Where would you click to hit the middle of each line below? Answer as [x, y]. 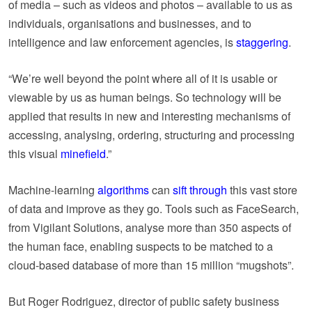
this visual [34, 153]
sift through [200, 189]
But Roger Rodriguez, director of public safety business [144, 301]
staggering [262, 42]
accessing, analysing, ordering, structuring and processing [151, 134]
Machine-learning [53, 189]
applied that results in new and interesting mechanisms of [149, 116]
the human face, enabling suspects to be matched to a [141, 246]
